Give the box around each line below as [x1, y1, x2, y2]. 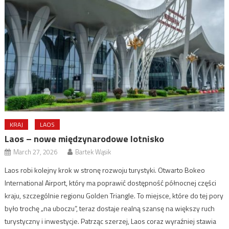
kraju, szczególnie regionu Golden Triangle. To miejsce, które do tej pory [5, 190, 224, 201]
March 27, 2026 [13, 147, 58, 157]
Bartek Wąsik [75, 147, 111, 157]
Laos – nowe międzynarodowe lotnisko [5, 132, 165, 146]
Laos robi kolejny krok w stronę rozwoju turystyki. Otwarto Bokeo [5, 165, 205, 175]
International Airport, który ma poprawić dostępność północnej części [5, 177, 217, 188]
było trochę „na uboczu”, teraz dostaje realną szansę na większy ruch [5, 203, 215, 214]
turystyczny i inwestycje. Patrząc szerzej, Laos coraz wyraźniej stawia [5, 216, 217, 226]
